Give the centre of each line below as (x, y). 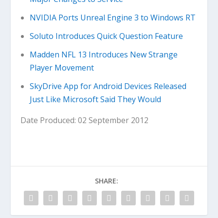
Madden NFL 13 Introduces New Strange (103, 55)
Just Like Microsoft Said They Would (95, 100)
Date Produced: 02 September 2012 (85, 120)
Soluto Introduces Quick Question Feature (106, 36)
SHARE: (107, 181)
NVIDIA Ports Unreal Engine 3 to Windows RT (112, 17)
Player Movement (62, 68)
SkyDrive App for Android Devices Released (108, 86)
